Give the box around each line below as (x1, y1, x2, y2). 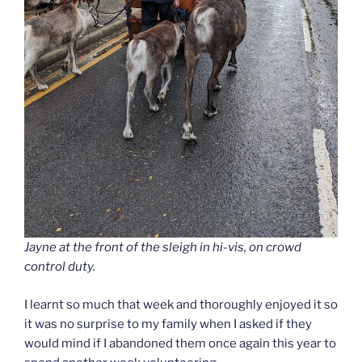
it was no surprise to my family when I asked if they (24, 316, 312, 331)
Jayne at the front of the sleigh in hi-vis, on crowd (24, 240, 301, 255)
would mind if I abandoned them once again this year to (24, 335, 336, 351)
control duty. (24, 259, 95, 275)
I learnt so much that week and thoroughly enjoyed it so (24, 297, 338, 312)
